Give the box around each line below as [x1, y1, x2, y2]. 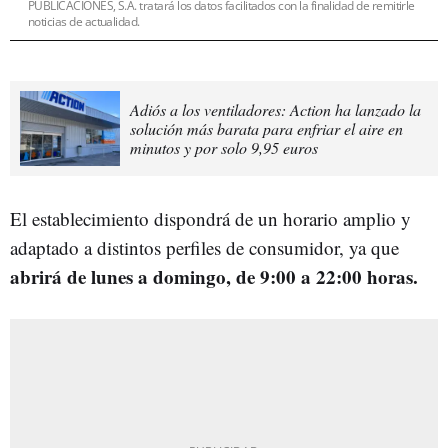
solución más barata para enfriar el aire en [130, 117, 403, 139]
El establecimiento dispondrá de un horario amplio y [10, 205, 411, 231]
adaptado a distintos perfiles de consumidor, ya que [10, 234, 399, 260]
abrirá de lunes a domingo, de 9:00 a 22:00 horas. [10, 262, 418, 290]
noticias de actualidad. [28, 12, 140, 30]
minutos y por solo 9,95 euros [130, 136, 318, 158]
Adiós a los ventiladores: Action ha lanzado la [130, 98, 421, 120]
